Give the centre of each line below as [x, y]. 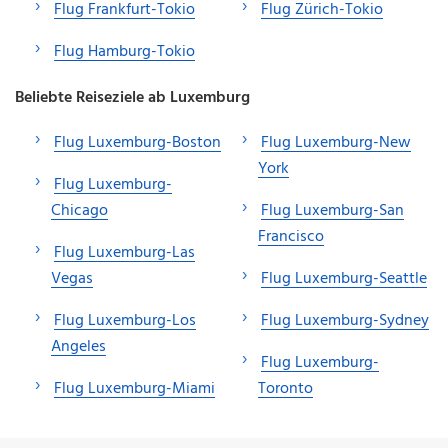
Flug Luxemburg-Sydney [345, 320]
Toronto [285, 388]
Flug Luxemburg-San [332, 210]
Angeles [78, 346]
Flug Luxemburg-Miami [134, 388]
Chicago [79, 210]
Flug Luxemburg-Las [124, 252]
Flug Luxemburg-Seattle [344, 278]
